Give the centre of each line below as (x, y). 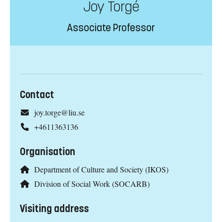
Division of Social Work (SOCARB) (92, 183)
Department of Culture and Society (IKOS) (101, 169)
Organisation (48, 152)
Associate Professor (111, 28)
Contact (37, 95)
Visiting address (54, 209)
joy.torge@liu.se (59, 112)
